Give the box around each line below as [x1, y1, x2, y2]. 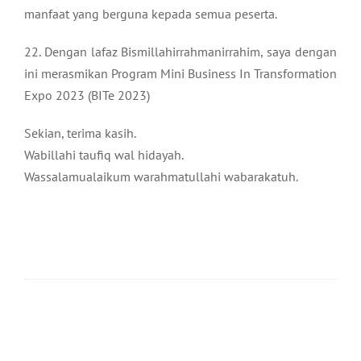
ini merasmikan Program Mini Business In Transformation [24, 64, 337, 81]
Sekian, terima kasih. [24, 124, 136, 141]
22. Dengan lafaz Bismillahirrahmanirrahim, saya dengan [24, 43, 337, 60]
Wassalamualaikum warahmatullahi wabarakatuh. [24, 168, 298, 185]
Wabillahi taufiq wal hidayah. [24, 146, 184, 163]
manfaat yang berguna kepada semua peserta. [24, 5, 277, 22]
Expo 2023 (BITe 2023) [24, 86, 150, 103]
